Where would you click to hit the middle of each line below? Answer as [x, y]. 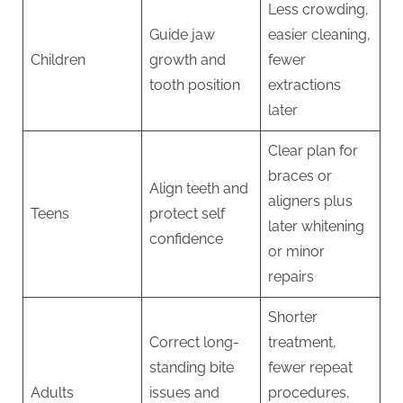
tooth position [195, 85]
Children [58, 60]
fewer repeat [310, 368]
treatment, [302, 343]
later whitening [316, 227]
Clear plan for [313, 151]
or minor [296, 252]
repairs [291, 277]
